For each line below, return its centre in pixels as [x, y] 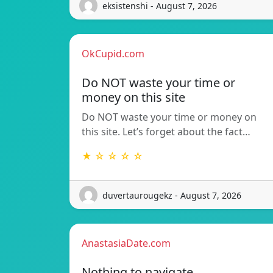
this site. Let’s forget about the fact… [166, 132]
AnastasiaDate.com [126, 243]
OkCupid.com [113, 54]
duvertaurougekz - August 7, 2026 [172, 195]
